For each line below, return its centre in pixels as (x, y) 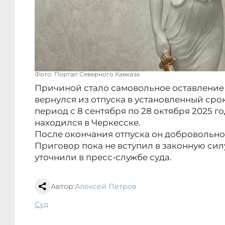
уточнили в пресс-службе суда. (103, 157)
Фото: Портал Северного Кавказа (87, 74)
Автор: (63, 187)
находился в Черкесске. (88, 123)
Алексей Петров (106, 187)
